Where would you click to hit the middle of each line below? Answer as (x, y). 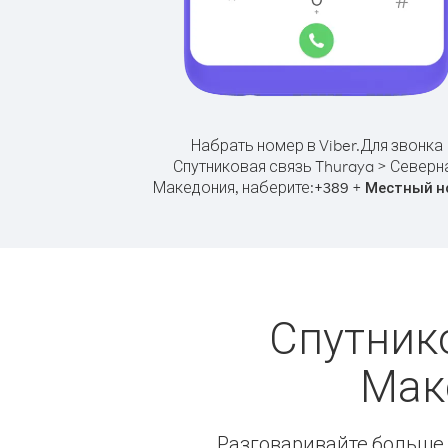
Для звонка (401, 145)
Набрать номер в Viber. (275, 145)
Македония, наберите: (233, 187)
